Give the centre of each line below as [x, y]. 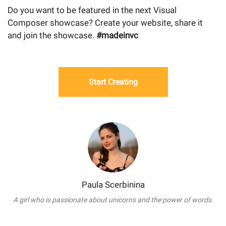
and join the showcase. [52, 36]
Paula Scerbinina [113, 185]
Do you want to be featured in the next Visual [92, 10]
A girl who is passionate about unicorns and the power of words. [113, 200]
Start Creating [113, 82]
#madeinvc [117, 36]
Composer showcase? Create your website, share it [105, 23]
